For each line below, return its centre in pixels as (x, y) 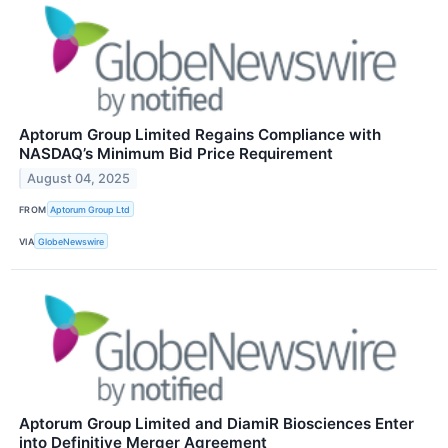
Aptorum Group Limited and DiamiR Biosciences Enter (216, 424)
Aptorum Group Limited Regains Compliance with (200, 135)
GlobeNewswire (71, 241)
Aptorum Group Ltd (90, 209)
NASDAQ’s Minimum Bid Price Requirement (176, 154)
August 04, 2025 (79, 178)
